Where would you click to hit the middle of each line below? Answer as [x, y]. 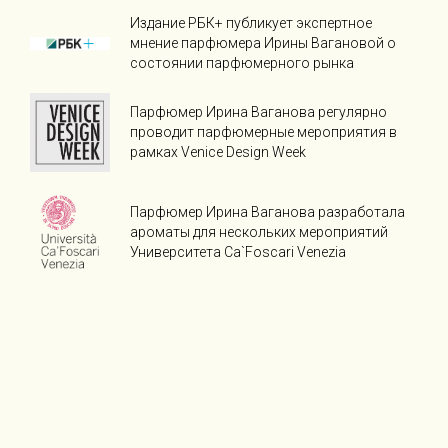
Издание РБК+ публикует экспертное [251, 23]
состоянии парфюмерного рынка [242, 63]
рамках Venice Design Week [218, 152]
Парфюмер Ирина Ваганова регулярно [258, 112]
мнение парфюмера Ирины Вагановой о [263, 43]
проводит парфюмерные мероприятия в [263, 132]
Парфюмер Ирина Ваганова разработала [267, 211]
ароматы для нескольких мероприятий [259, 231]
